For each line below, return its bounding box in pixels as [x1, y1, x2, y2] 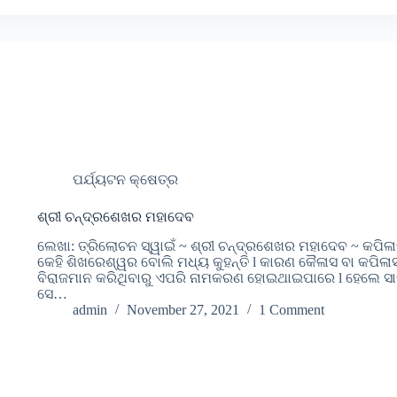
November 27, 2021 [126, 302, 239, 318]
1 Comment [258, 302, 324, 318]
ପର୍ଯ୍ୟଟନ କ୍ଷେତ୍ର [72, 172, 178, 188]
